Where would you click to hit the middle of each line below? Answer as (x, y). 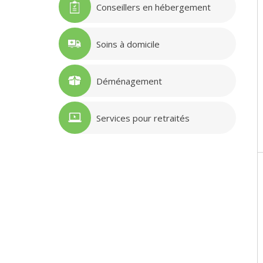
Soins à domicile (128, 44)
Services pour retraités (143, 118)
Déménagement (129, 81)
